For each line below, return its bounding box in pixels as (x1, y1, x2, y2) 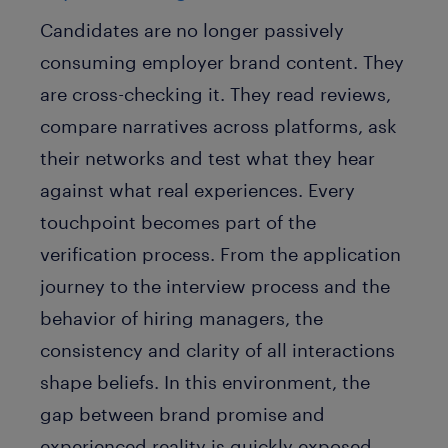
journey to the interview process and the (40, 275, 390, 298)
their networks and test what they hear (40, 147, 375, 170)
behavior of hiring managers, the (40, 307, 323, 330)
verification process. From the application (40, 243, 401, 266)
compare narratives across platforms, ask (40, 115, 397, 138)
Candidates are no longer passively (40, 19, 344, 42)
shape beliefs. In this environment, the (40, 371, 370, 394)
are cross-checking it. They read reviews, (40, 83, 391, 106)
